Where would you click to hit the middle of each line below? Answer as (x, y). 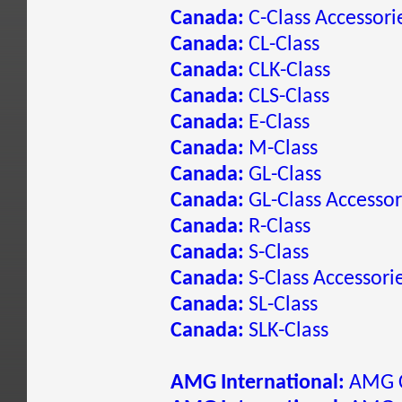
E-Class (277, 123)
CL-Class (282, 45)
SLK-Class (286, 331)
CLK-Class (287, 71)
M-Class (281, 149)
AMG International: (258, 383)
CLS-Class (287, 97)
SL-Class (281, 305)
